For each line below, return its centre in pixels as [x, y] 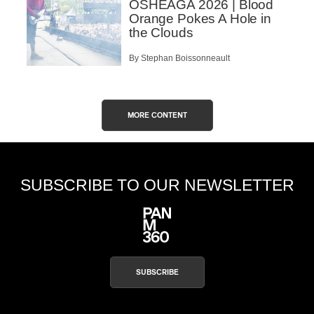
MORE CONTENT [157, 116]
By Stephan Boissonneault [179, 59]
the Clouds [161, 33]
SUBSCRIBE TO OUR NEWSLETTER [157, 185]
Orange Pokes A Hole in [200, 19]
